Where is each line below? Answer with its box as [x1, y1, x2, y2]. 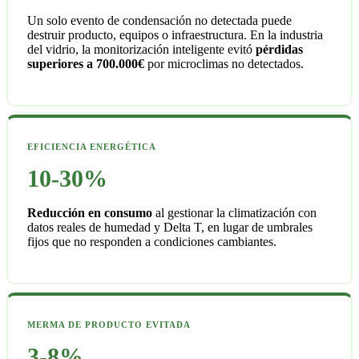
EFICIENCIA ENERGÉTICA [27, 142, 156, 152]
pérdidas [256, 42, 303, 57]
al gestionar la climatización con [152, 206, 317, 220]
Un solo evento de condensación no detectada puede [27, 14, 292, 28]
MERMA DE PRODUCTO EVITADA [27, 320, 191, 330]
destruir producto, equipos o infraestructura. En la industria [27, 28, 323, 42]
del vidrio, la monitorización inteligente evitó [27, 42, 256, 57]
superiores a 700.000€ [27, 57, 144, 71]
